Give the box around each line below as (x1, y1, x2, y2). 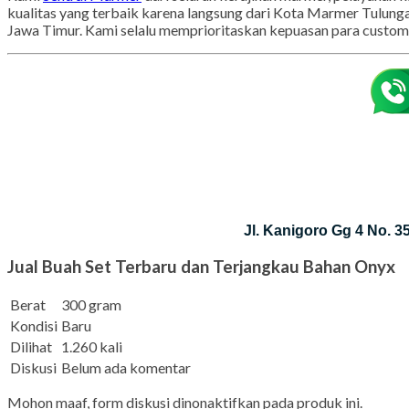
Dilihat (10, 367, 52, 385)
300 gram (61, 325, 121, 343)
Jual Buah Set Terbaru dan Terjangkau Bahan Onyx (7, 285, 395, 306)
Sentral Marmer (43, 15, 142, 33)
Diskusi (10, 388, 57, 406)
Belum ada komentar (61, 388, 191, 406)
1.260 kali (61, 367, 122, 385)
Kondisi (10, 346, 58, 364)
